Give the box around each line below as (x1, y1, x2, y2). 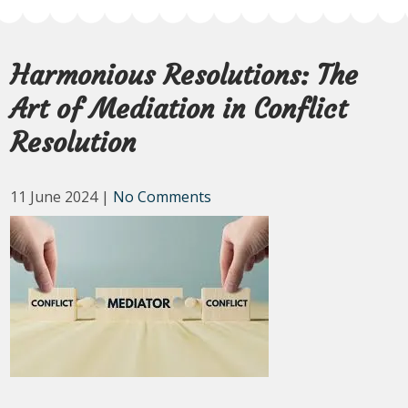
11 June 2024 (10, 187, 98, 207)
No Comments (113, 187, 212, 207)
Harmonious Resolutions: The (10, 58, 359, 92)
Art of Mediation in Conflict (10, 92, 348, 126)
